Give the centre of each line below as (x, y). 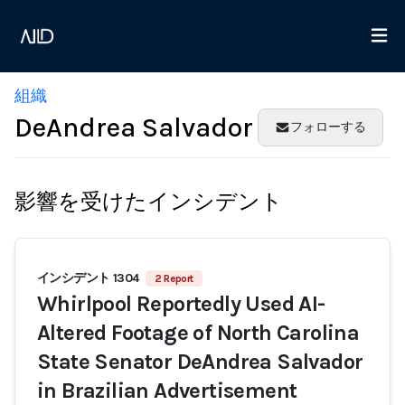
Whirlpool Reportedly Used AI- (181, 304)
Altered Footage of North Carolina (198, 333)
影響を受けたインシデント (149, 202)
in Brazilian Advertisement (167, 391)
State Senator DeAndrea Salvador (200, 362)
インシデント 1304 (88, 278)
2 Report (174, 278)
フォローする (328, 127)
